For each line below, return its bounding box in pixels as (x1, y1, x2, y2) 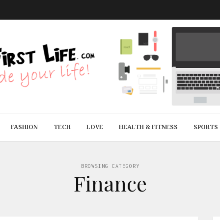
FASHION (11, 123, 38, 131)
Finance (73, 169, 147, 197)
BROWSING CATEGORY (81, 163, 139, 169)
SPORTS (193, 123, 218, 131)
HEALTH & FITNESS (119, 123, 178, 131)
